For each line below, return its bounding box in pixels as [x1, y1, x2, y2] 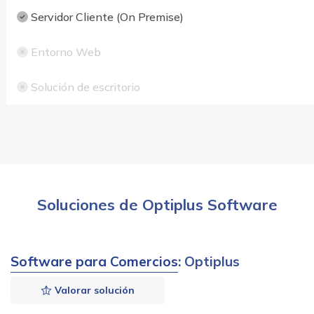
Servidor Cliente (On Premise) [27, 10, 184, 25]
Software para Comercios [11, 253, 178, 271]
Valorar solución [51, 284, 135, 297]
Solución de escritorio [27, 80, 140, 95]
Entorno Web [27, 45, 101, 60]
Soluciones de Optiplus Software [36, 195, 278, 215]
